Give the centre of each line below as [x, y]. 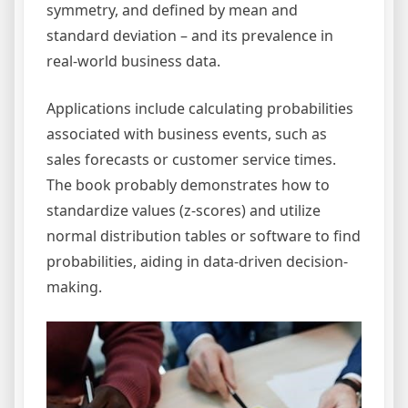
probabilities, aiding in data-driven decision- [197, 262]
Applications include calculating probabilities [200, 109]
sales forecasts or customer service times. [191, 160]
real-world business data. [133, 61]
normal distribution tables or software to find [204, 236]
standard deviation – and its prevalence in [190, 36]
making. [74, 287]
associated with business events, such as [187, 134]
